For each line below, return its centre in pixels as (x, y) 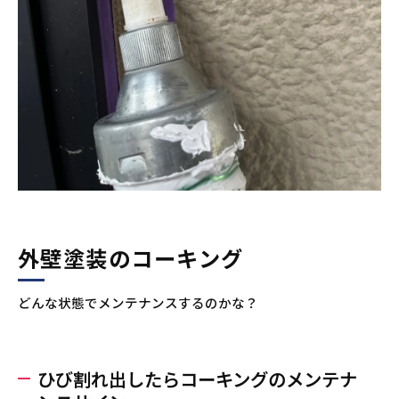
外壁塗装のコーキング (131, 258)
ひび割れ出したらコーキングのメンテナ (197, 379)
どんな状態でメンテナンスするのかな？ (138, 302)
